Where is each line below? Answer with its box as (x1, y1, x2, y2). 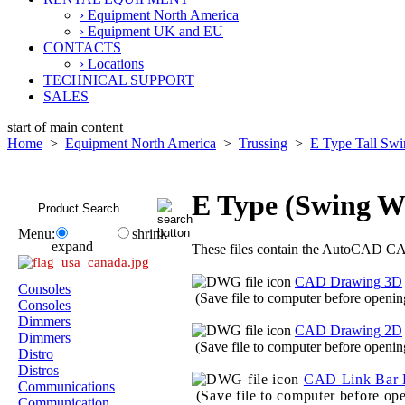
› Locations (80, 56, 144, 71)
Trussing (239, 136, 287, 151)
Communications (18, 379, 115, 394)
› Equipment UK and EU (80, 24, 223, 39)
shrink (132, 226, 167, 241)
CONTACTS (43, 40, 121, 55)
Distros (18, 363, 59, 378)
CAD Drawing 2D (295, 323, 402, 339)
